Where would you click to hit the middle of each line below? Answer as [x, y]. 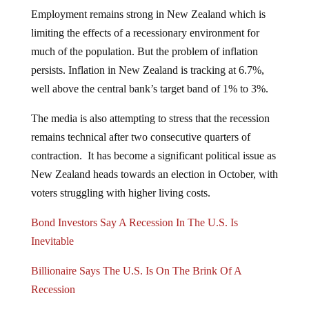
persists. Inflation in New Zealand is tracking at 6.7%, [147, 59]
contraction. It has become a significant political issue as [153, 144]
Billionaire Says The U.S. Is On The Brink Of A [136, 259]
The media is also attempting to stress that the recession [150, 107]
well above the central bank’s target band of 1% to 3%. [149, 77]
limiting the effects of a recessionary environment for [145, 21]
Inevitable [52, 230]
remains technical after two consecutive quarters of [140, 126]
